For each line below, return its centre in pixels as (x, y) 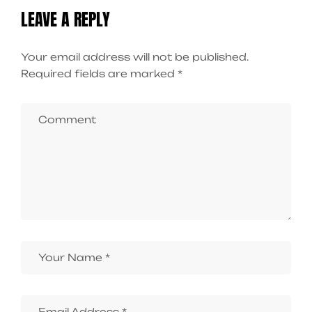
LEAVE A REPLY (65, 20)
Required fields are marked (99, 74)
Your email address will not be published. (135, 57)
